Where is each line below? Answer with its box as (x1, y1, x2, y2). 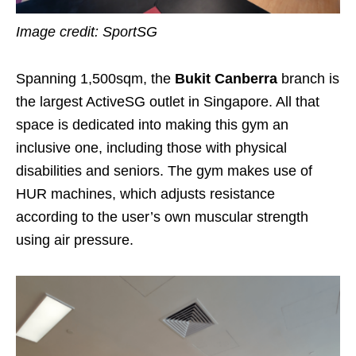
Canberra (215, 71, 277, 87)
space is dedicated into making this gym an (16, 117, 288, 133)
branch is (277, 71, 339, 87)
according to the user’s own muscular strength (16, 209, 308, 226)
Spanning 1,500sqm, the (16, 71, 175, 87)
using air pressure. (16, 232, 133, 249)
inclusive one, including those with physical (16, 140, 287, 157)
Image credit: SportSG (16, 24, 157, 41)
